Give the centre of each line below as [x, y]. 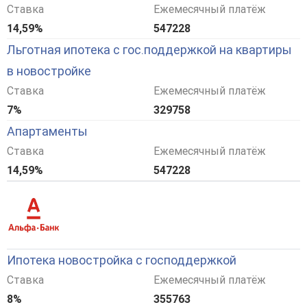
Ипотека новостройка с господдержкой [122, 260]
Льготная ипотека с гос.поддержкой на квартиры [149, 50]
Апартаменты [47, 132]
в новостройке [49, 71]
